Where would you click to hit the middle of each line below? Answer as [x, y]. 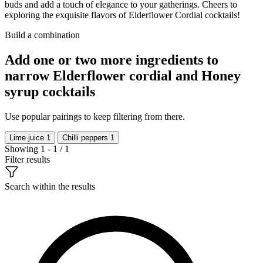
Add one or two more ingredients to [112, 60]
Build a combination [42, 35]
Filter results [27, 159]
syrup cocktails [50, 91]
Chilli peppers [86, 137]
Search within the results [50, 186]
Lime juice [28, 137]
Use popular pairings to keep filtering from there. [95, 116]
